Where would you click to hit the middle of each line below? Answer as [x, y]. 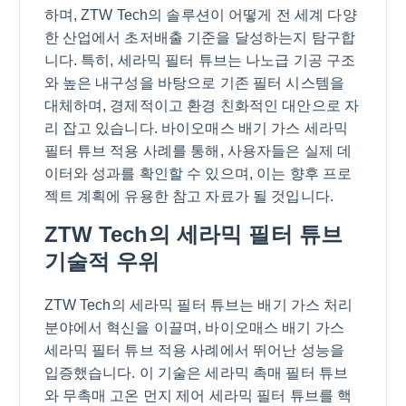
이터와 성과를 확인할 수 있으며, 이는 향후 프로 [198, 174]
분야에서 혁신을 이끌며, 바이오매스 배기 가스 [194, 328]
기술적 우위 [102, 262]
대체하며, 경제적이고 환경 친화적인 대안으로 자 [202, 106]
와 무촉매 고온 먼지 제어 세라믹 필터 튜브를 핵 [198, 396]
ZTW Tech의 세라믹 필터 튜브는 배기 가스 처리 [198, 305]
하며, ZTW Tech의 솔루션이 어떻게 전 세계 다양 [200, 15]
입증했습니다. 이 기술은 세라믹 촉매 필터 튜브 [196, 373]
